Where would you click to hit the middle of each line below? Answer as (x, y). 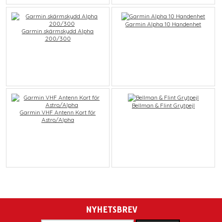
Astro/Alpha (58, 119)
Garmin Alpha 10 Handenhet (164, 24)
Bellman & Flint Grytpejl (164, 105)
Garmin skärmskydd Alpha (58, 31)
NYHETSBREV (111, 210)
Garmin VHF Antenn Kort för (58, 112)
